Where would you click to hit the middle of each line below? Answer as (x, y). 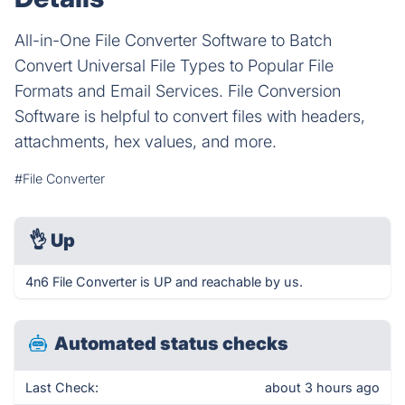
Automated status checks (171, 344)
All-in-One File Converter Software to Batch (173, 40)
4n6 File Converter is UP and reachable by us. (164, 282)
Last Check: (62, 387)
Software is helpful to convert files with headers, (190, 116)
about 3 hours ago (322, 387)
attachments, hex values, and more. (146, 141)
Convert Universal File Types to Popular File (174, 66)
